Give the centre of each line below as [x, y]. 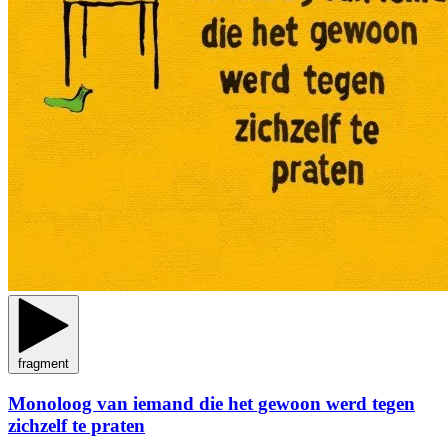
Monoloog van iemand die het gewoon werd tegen [211, 403]
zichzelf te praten [76, 425]
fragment [43, 364]
